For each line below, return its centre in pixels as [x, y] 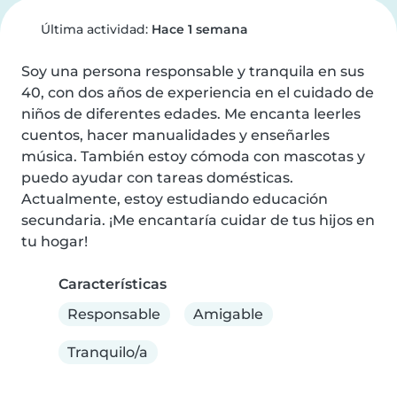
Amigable [229, 314]
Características [113, 284]
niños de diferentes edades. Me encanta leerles [191, 114]
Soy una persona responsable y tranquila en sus [193, 71]
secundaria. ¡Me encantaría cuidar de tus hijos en [198, 220]
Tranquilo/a [108, 352]
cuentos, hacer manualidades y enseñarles [175, 135]
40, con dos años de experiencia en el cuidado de [198, 93]
